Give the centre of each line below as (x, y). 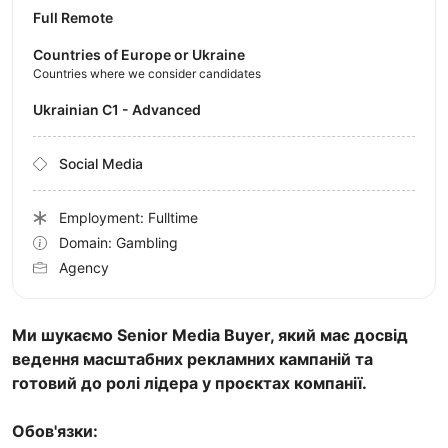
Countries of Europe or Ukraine (139, 55)
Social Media (101, 164)
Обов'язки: (55, 431)
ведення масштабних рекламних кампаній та (192, 359)
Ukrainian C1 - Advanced (122, 110)
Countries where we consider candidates (147, 74)
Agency (84, 268)
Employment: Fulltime (128, 218)
